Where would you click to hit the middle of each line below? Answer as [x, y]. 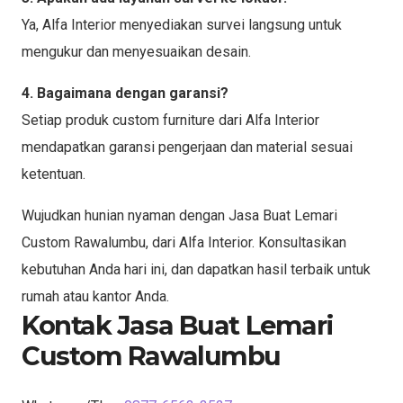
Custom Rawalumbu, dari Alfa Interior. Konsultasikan [184, 242]
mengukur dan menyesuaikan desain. [136, 51]
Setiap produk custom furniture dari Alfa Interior [170, 120]
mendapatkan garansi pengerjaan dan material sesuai [187, 147]
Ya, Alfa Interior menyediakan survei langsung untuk [182, 24]
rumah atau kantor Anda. [95, 296]
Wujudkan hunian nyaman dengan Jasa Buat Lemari [179, 215]
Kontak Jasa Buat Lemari [178, 325]
